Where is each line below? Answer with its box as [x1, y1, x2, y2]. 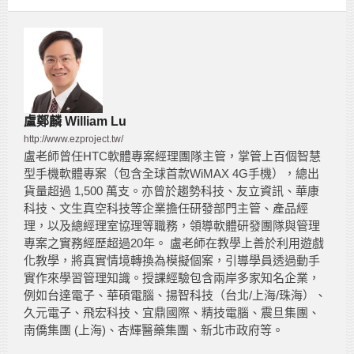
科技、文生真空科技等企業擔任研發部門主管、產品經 [24, 201, 308, 215]
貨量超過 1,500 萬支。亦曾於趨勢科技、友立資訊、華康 [24, 183, 319, 198]
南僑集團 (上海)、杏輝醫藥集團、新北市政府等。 [24, 322, 284, 337]
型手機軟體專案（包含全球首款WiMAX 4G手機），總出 [24, 166, 319, 180]
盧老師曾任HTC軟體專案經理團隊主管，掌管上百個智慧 [24, 149, 321, 163]
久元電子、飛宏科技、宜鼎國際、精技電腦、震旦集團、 [24, 305, 320, 319]
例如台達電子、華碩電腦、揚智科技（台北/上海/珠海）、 [24, 288, 326, 302]
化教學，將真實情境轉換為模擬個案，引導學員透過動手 [24, 253, 320, 267]
